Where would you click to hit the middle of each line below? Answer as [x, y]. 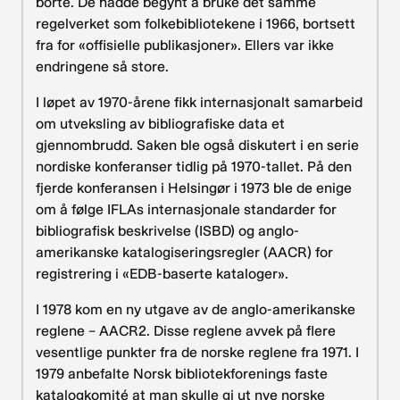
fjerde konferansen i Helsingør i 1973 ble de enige [194, 187]
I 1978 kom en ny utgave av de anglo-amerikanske [196, 309]
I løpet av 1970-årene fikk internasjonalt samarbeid [199, 102]
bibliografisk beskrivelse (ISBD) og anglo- [167, 230]
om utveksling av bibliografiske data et [160, 123]
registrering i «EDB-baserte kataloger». [162, 273]
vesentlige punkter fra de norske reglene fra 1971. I [197, 352]
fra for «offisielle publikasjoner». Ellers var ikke [185, 45]
